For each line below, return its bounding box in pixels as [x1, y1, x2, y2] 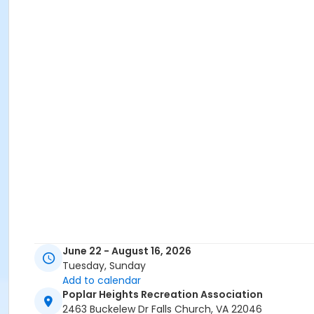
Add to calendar [62, 273, 141, 288]
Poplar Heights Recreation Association [62, 287, 263, 302]
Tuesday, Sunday [62, 259, 146, 273]
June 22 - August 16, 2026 [62, 244, 191, 259]
